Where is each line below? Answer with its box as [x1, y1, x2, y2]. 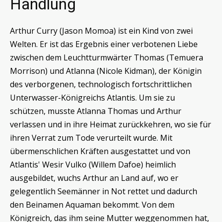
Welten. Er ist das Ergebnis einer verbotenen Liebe [10, 39, 198, 50]
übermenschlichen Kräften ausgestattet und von [10, 146, 190, 157]
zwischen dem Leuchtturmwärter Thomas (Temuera [10, 52, 203, 63]
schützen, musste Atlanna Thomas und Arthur [10, 106, 181, 117]
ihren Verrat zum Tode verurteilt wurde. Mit [10, 132, 172, 144]
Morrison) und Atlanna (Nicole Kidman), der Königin [10, 65, 202, 77]
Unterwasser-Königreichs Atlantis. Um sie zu [10, 92, 175, 104]
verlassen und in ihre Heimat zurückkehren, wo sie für [10, 119, 211, 130]
